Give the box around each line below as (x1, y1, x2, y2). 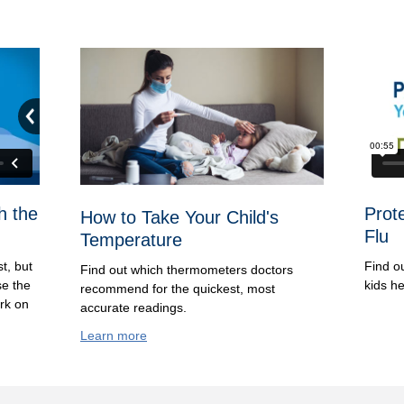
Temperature (80, 229, 182, 250)
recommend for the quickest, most (80, 280, 275, 296)
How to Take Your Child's (80, 207, 279, 227)
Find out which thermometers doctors (80, 262, 293, 277)
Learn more (80, 327, 147, 343)
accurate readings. (80, 299, 187, 315)
